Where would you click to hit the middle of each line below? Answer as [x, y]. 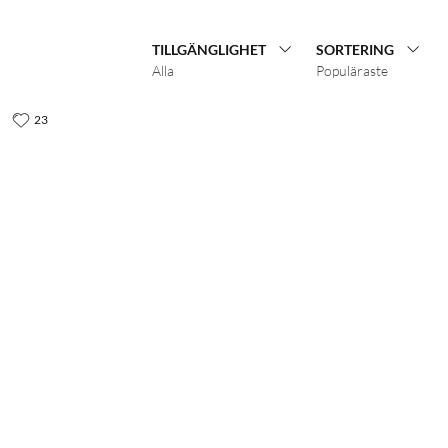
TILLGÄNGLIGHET [209, 49]
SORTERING [355, 49]
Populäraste [352, 70]
